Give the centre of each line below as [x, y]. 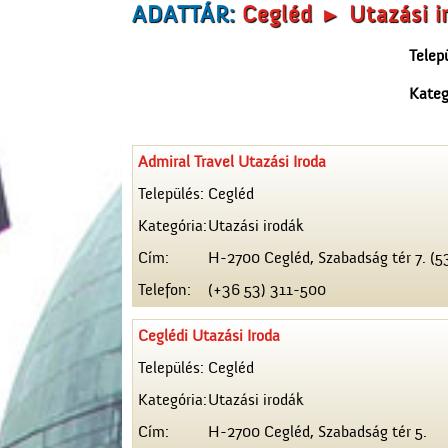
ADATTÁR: [187, 15]
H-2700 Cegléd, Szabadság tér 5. [317, 432]
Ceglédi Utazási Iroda [209, 336]
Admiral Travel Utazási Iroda [232, 162]
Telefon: [164, 290]
